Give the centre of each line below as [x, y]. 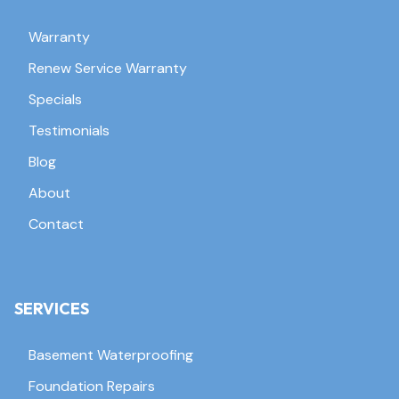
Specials [55, 99]
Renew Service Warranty [108, 68]
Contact [56, 224]
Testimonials [69, 130]
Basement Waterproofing [111, 354]
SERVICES [52, 308]
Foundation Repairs [92, 386]
